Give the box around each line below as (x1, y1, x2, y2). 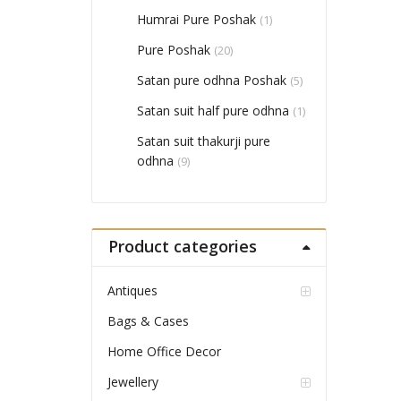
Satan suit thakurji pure (137, 132, 271, 150)
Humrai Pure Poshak (137, 11, 257, 29)
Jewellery (107, 373, 158, 391)
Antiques (107, 282, 158, 300)
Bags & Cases (107, 312, 189, 330)
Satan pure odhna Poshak (137, 72, 287, 90)
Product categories (107, 235, 257, 258)
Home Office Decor (107, 343, 221, 361)
